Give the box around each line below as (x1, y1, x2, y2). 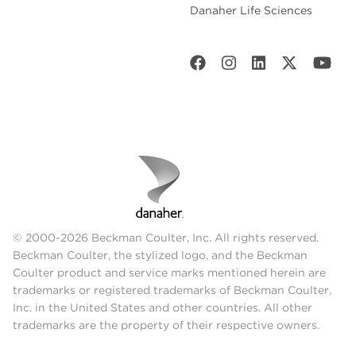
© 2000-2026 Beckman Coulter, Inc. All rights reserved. (13, 230, 319, 244)
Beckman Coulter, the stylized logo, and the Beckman (13, 248, 308, 261)
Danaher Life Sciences (190, 3, 312, 17)
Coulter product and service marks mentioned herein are (13, 265, 326, 279)
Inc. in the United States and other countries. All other (13, 300, 312, 314)
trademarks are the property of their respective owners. (13, 318, 319, 331)
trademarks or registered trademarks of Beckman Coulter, (13, 283, 331, 296)
